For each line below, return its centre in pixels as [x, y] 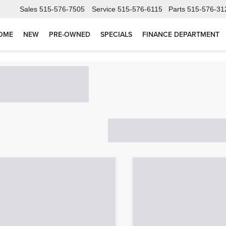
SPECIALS [116, 35]
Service [104, 9]
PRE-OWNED [70, 35]
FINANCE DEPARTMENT [181, 35]
